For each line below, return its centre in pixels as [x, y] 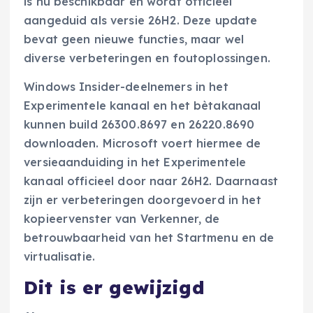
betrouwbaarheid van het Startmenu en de [149, 238]
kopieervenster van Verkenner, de [122, 219]
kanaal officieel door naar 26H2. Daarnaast [151, 181]
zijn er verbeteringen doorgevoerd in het [143, 200]
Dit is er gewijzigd [114, 288]
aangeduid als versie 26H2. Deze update [141, 20]
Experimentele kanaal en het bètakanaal [143, 106]
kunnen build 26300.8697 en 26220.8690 [139, 125]
